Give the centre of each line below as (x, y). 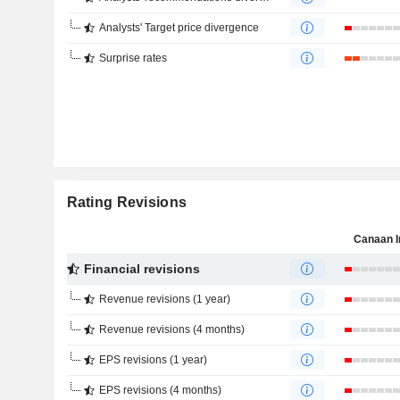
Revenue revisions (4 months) (171, 329)
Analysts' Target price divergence (179, 28)
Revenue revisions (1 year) (164, 299)
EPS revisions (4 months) (160, 390)
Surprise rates (133, 58)
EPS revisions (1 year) (153, 360)
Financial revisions (142, 269)
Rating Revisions (127, 202)
